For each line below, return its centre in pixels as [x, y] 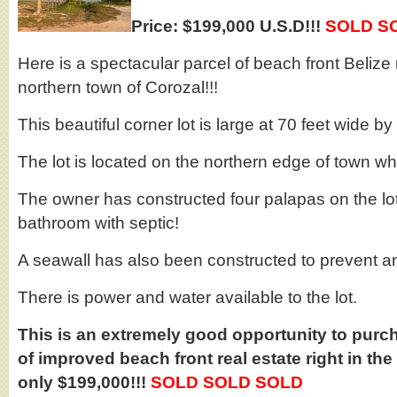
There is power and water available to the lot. [187, 297]
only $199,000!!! [84, 382]
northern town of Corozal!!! [118, 87]
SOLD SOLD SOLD [227, 382]
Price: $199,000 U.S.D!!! [228, 26]
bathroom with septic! [98, 223]
